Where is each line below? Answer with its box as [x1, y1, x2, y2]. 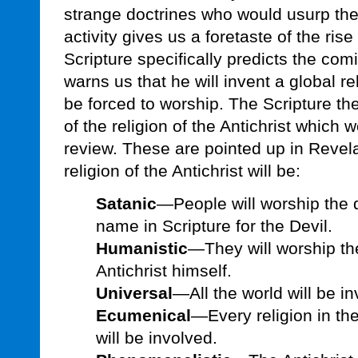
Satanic [96, 194, 157, 213]
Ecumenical [96, 306, 191, 325]
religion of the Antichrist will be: [64, 161, 300, 181]
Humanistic [96, 239, 188, 258]
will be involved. [96, 328, 217, 348]
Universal [96, 284, 173, 303]
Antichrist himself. [96, 261, 232, 280]
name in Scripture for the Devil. [96, 217, 332, 236]
